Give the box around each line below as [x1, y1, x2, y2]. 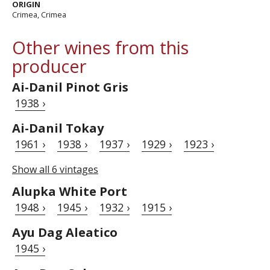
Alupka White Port [12, 183, 127, 200]
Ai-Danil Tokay [12, 120, 104, 137]
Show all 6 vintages [12, 163, 98, 177]
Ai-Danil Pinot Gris [12, 79, 128, 96]
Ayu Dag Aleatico [12, 224, 118, 241]
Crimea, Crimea [12, 9, 66, 20]
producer [12, 54, 86, 78]
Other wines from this [12, 36, 189, 60]
